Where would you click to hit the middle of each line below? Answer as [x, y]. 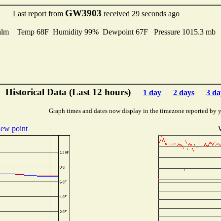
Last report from [39, 14]
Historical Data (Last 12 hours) [69, 92]
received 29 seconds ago [141, 14]
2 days [184, 92]
